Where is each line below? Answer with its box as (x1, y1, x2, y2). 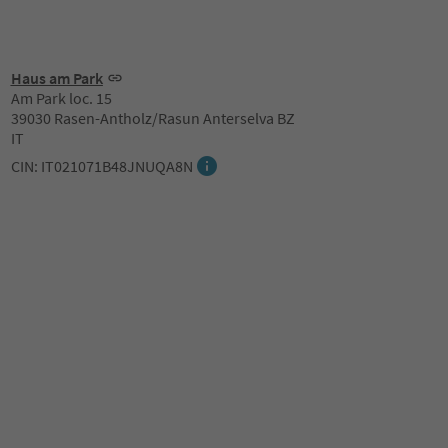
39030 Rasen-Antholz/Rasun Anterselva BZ (10, 108, 295, 128)
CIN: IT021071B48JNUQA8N (10, 156, 193, 176)
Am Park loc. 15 (10, 88, 112, 108)
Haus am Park (10, 68, 103, 88)
